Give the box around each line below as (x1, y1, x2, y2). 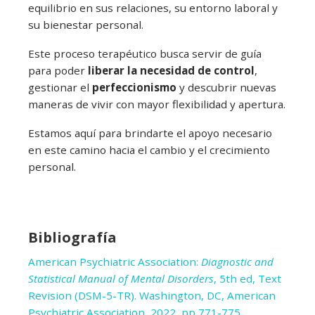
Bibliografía (28, 228, 117, 247)
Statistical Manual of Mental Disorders (28, 271, 214, 286)
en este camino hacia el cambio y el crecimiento (28, 143, 270, 157)
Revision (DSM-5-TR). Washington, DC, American (28, 288, 276, 303)
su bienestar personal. (28, 18, 143, 32)
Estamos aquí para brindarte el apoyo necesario (28, 126, 272, 141)
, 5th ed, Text (214, 271, 281, 286)
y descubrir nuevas (176, 80, 276, 95)
